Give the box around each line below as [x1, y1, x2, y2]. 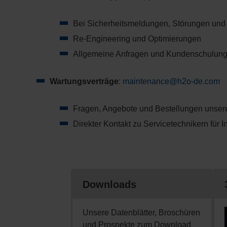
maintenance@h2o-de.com [123, 77, 220, 86]
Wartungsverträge [50, 77, 119, 86]
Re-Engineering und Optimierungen [73, 34, 201, 44]
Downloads [83, 179, 136, 191]
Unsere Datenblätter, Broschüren [83, 208, 200, 217]
